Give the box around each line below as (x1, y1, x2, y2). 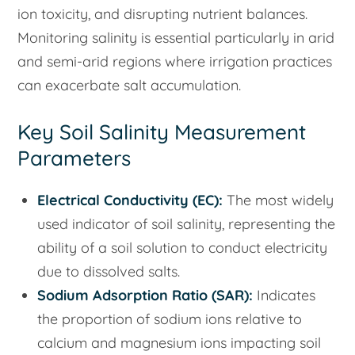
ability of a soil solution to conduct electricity (37, 238, 328, 257)
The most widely (223, 190, 334, 209)
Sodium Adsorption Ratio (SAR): (37, 285, 254, 304)
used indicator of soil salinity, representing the (37, 214, 336, 233)
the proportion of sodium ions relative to (37, 309, 303, 328)
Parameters (17, 145, 132, 171)
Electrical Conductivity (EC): (37, 190, 223, 209)
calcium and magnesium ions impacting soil (37, 333, 322, 352)
